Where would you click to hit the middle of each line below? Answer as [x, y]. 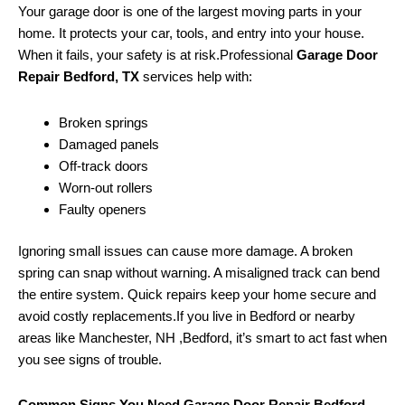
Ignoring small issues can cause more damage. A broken [185, 251]
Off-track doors [104, 165]
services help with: [196, 77]
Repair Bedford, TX [79, 77]
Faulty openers [103, 209]
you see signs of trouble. [90, 360]
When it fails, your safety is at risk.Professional [157, 55]
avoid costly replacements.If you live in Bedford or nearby [187, 316]
